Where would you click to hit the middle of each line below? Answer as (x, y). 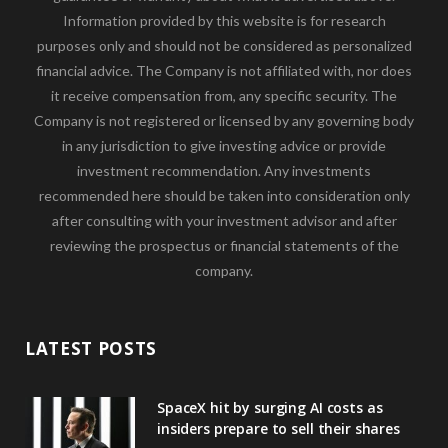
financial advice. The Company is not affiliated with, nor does (224, 71)
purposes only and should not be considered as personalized (224, 46)
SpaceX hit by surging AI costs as (270, 408)
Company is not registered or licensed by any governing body (224, 121)
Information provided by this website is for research (224, 21)
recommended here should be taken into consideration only (224, 196)
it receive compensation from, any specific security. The (224, 96)
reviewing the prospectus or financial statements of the (224, 246)
